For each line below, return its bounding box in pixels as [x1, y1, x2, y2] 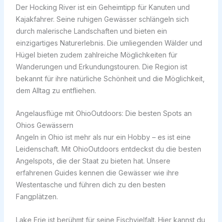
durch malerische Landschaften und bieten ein [15, 26, 167, 35]
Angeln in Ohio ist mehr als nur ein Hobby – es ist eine [15, 133, 191, 142]
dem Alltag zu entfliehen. [15, 86, 96, 95]
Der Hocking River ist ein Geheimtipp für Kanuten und [15, 2, 190, 11]
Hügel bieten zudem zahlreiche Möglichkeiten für [15, 50, 177, 59]
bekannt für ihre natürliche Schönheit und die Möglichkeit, [15, 74, 205, 83]
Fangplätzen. [15, 192, 58, 201]
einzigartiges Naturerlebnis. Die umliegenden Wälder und [15, 38, 202, 47]
